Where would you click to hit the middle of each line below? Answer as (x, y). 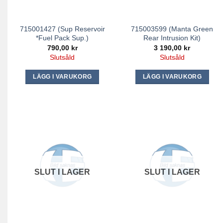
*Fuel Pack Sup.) (62, 38)
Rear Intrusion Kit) (172, 38)
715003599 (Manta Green (172, 29)
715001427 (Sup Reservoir (62, 29)
